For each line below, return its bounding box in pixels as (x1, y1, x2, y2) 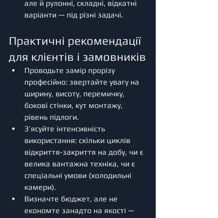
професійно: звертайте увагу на (24, 77, 141, 87)
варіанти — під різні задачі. (24, 10, 123, 19)
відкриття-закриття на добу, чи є (24, 147, 145, 157)
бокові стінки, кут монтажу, (24, 100, 125, 110)
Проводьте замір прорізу (24, 65, 117, 75)
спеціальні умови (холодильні (24, 170, 133, 180)
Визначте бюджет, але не (24, 194, 120, 203)
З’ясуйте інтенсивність (24, 124, 107, 133)
